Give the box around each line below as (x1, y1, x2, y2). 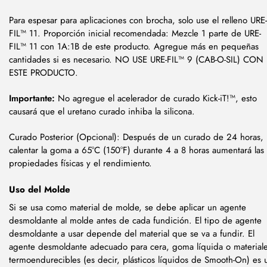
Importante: (9, 91, 55, 105)
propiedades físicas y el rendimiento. (9, 156, 152, 170)
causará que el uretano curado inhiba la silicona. (9, 104, 195, 118)
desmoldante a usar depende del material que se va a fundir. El (9, 226, 254, 240)
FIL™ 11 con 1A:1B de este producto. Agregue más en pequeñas (9, 39, 259, 53)
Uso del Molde (9, 183, 70, 197)
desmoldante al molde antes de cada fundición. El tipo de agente (9, 213, 262, 227)
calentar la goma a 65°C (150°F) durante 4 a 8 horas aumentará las (9, 143, 264, 157)
